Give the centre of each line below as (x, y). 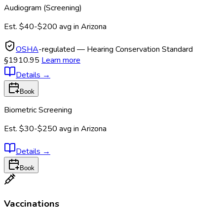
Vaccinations (32, 203)
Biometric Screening (38, 110)
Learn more (61, 60)
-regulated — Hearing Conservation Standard (116, 50)
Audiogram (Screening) (43, 8)
